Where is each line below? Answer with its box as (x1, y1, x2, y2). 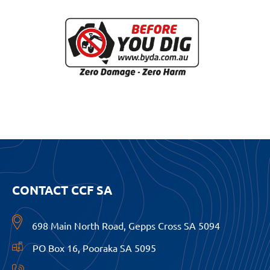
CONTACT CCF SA (12, 182, 112, 198)
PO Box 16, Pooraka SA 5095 (23, 242, 156, 254)
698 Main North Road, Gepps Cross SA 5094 (22, 219, 220, 232)
